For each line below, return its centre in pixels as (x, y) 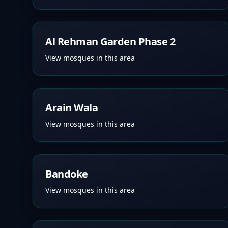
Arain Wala (72, 108)
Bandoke (67, 174)
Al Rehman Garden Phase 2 (110, 41)
